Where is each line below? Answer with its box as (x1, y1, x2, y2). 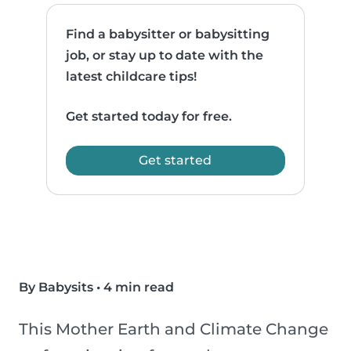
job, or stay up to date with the (66, 48, 264, 63)
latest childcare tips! (66, 69, 197, 85)
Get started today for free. (66, 109, 233, 125)
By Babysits (19, 280, 93, 295)
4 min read (103, 280, 174, 295)
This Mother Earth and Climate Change (19, 320, 328, 339)
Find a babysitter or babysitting (66, 27, 270, 42)
